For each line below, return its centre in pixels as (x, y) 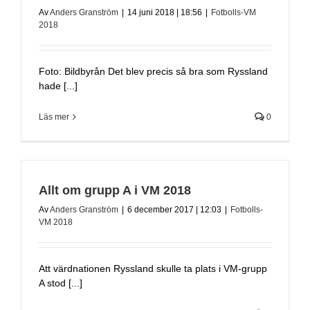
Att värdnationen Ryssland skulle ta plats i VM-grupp (153, 268)
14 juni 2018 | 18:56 (165, 12)
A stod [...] (61, 283)
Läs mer (54, 117)
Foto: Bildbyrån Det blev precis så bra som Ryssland (153, 71)
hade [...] (58, 85)
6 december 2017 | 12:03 (174, 209)
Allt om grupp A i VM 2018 (115, 190)
